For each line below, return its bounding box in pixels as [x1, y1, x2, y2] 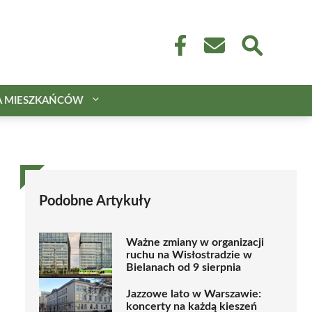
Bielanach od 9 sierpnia [126, 262, 241, 274]
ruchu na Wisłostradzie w [126, 249, 252, 261]
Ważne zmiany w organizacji [126, 237, 264, 249]
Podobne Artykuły [39, 194, 151, 208]
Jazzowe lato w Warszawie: [126, 288, 261, 300]
